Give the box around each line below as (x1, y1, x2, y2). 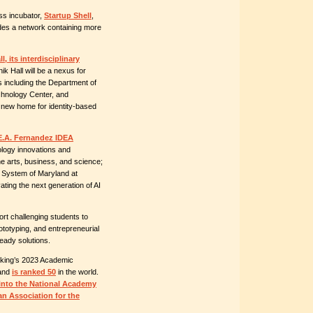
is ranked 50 (12, 267, 56, 276)
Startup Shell (44, 10, 92, 20)
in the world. (56, 267, 99, 276)
